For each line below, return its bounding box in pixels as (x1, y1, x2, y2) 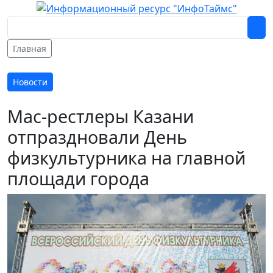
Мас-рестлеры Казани (7, 104, 194, 128)
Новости (13, 76, 48, 88)
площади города (7, 166, 149, 190)
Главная (13, 42, 46, 54)
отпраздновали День (7, 124, 187, 149)
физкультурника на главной (7, 145, 246, 169)
